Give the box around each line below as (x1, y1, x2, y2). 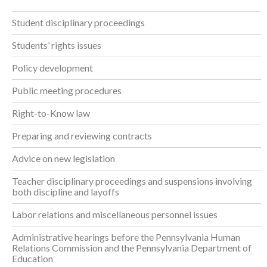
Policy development (12, 62, 93, 74)
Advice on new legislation (12, 153, 115, 164)
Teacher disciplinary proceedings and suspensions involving (12, 175, 252, 187)
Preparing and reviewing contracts (12, 130, 152, 142)
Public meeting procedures (12, 85, 122, 97)
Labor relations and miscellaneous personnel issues (12, 209, 218, 221)
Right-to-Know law (12, 107, 90, 119)
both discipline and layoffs (12, 186, 119, 198)
